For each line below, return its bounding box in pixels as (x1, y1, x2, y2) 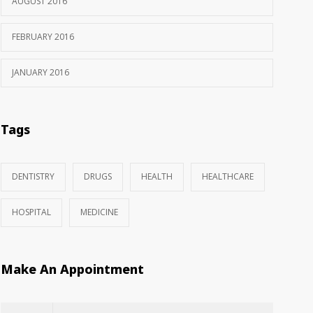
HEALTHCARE (202, 170, 254, 182)
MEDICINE (80, 206, 118, 218)
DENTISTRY (12, 170, 54, 182)
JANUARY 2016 (12, 66, 69, 78)
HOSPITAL (12, 206, 51, 218)
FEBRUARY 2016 (12, 31, 74, 43)
